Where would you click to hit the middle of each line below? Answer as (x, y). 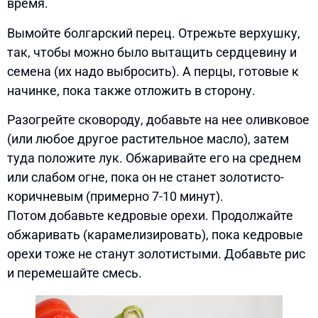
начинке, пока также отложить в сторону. (131, 90)
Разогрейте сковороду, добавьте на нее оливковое (158, 119)
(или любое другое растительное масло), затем (148, 138)
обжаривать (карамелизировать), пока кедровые (155, 234)
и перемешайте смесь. (75, 273)
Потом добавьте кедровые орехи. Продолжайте (150, 215)
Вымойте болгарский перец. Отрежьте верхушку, (154, 33)
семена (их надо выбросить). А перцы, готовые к (153, 71)
